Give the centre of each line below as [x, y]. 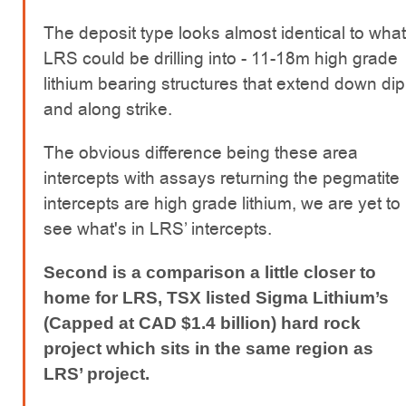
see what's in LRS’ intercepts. [158, 228]
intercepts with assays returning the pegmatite [222, 178]
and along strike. [108, 109]
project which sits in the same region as [208, 348]
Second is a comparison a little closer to [210, 272]
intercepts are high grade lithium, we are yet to [222, 203]
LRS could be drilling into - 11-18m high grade [221, 58]
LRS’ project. [97, 373]
